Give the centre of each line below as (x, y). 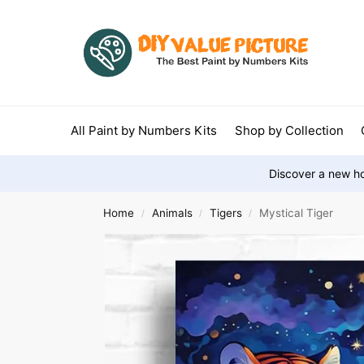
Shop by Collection (289, 130)
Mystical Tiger (297, 213)
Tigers (225, 213)
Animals (172, 213)
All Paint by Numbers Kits (144, 130)
